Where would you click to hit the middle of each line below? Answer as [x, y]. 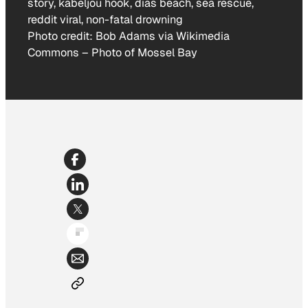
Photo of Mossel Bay [144, 53]
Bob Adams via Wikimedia [163, 36]
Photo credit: [62, 36]
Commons [53, 53]
